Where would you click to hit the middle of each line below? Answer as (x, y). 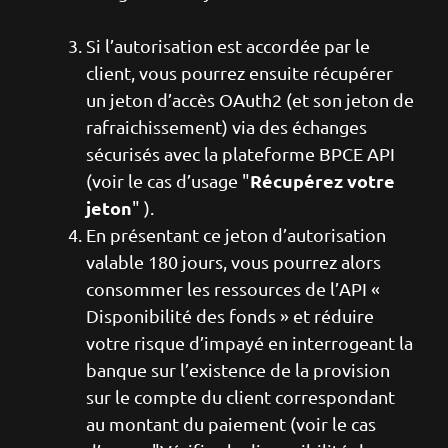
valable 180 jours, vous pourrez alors (233, 261)
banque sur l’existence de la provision (238, 369)
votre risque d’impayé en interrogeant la (249, 342)
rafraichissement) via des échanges (226, 126)
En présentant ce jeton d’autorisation (236, 234)
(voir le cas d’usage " (168, 180)
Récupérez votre (322, 180)
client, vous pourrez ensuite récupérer (239, 72)
